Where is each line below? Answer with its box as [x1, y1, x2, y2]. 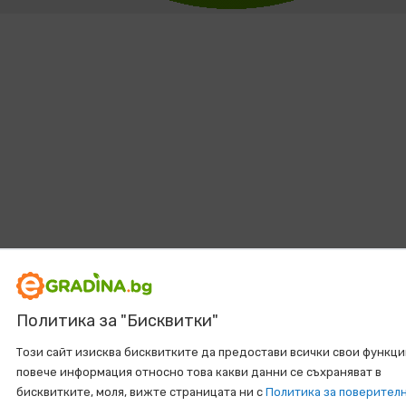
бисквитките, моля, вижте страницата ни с [15, 385, 266, 399]
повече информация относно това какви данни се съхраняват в [15, 365, 382, 379]
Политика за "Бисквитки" [15, 311, 218, 331]
